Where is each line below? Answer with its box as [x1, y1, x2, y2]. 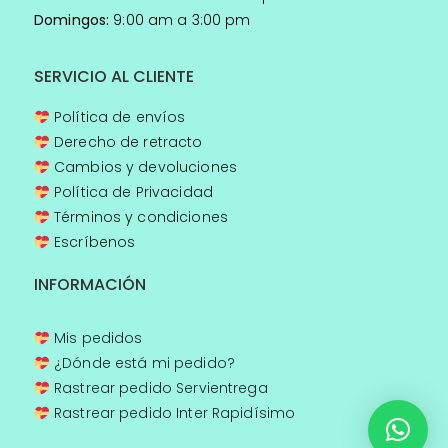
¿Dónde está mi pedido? [49, 353, 235, 374]
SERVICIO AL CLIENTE [34, 65, 194, 89]
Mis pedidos [49, 328, 143, 349]
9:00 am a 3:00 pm [109, 10, 251, 31]
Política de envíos [49, 107, 186, 128]
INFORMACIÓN [34, 273, 146, 297]
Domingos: [34, 10, 110, 31]
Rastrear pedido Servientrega [49, 378, 268, 399]
